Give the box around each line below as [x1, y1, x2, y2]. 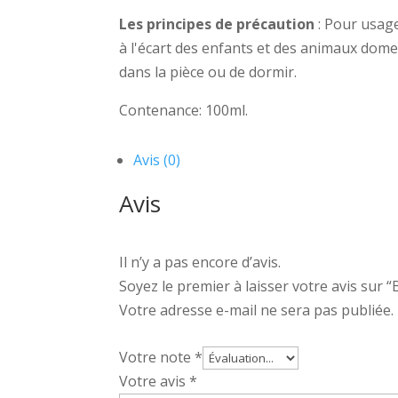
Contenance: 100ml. [119, 99, 249, 120]
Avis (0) [133, 150, 181, 171]
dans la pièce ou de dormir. [119, 61, 298, 82]
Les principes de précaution [119, 13, 315, 34]
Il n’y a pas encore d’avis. [119, 252, 282, 273]
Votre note [119, 347, 195, 368]
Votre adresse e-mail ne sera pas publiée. [119, 300, 394, 321]
